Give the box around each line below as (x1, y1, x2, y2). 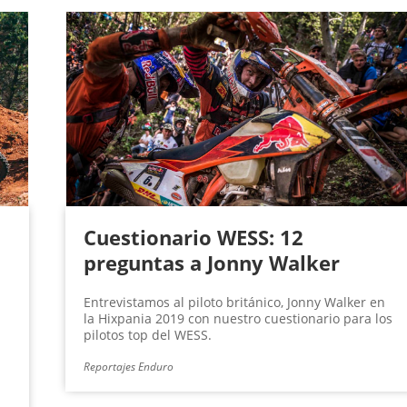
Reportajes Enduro (83, 359, 174, 375)
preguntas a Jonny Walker (83, 249, 340, 277)
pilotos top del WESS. (83, 326, 212, 344)
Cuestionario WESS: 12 (83, 223, 303, 252)
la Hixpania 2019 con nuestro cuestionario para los (83, 310, 392, 328)
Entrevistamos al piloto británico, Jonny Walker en (83, 293, 385, 312)
